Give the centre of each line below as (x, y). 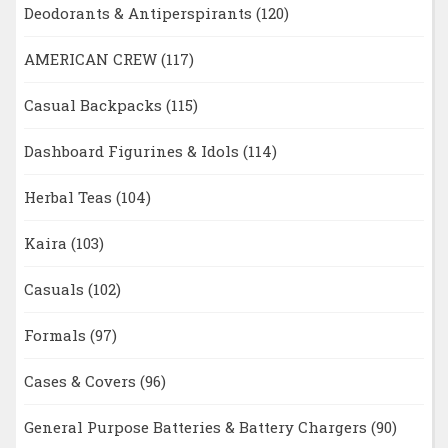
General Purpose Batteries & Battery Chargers (197, 427)
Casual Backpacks (94, 105)
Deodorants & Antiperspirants (139, 13)
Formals (56, 335)
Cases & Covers (81, 381)
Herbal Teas (69, 197)
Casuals (55, 289)
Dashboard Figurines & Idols (133, 151)
